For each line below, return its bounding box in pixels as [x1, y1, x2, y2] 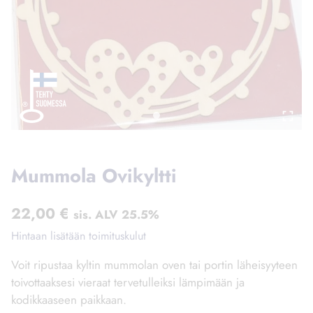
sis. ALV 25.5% [73, 206, 159, 224]
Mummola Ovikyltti [11, 161, 177, 189]
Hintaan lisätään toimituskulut [11, 228, 146, 245]
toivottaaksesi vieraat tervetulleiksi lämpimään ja [11, 274, 245, 291]
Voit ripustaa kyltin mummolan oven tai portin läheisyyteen [11, 256, 298, 274]
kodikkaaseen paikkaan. [11, 291, 126, 309]
